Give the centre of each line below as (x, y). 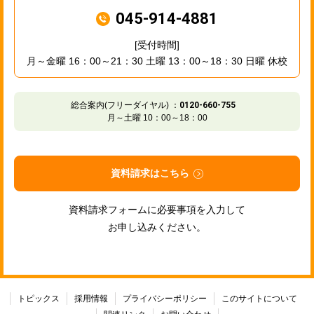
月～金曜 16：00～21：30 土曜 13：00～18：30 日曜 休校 (157, 61)
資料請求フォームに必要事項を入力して (157, 209)
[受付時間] (157, 45)
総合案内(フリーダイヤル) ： (125, 105)
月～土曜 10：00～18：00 (157, 118)
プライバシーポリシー (165, 298)
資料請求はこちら (150, 173)
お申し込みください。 (157, 227)
